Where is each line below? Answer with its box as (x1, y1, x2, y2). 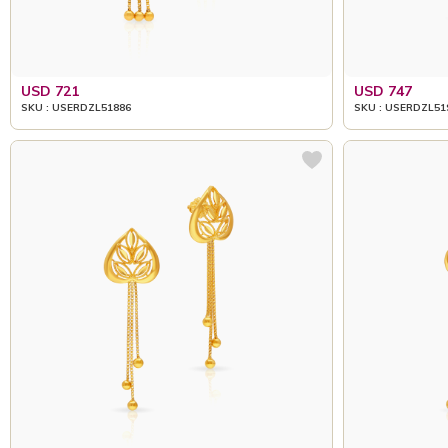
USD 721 (21, 81, 79, 100)
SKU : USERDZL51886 (21, 100, 131, 114)
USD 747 (353, 81, 412, 100)
